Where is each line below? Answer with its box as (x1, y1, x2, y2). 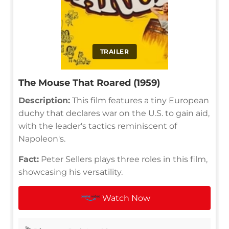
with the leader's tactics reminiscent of (18, 121, 177, 131)
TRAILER (100, 47, 129, 55)
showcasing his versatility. (18, 167, 123, 177)
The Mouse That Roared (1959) (18, 77, 160, 88)
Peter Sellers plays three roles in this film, (39, 154, 208, 164)
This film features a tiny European (70, 95, 209, 105)
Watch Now (102, 193, 151, 203)
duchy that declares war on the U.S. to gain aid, (18, 108, 210, 118)
